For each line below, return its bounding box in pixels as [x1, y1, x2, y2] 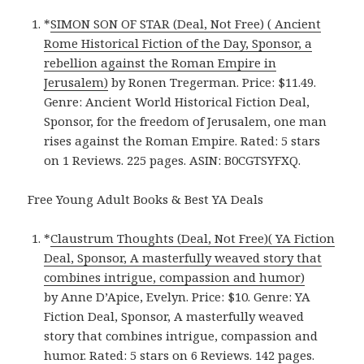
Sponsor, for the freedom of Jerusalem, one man [44, 113, 327, 130]
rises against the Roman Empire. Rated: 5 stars [44, 132, 321, 149]
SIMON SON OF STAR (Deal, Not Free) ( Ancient [50, 15, 322, 32]
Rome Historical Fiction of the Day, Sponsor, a [44, 35, 313, 52]
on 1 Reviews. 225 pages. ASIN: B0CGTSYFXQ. [44, 152, 301, 169]
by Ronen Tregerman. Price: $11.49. [108, 74, 317, 91]
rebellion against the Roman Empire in [44, 54, 277, 71]
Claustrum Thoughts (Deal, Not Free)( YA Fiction [50, 230, 336, 247]
